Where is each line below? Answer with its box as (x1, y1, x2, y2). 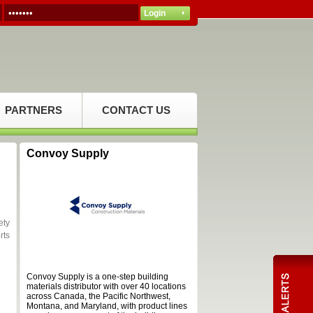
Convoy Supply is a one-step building (27, 272, 168, 282)
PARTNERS (5, 104, 62, 116)
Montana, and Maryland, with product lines (27, 301, 187, 311)
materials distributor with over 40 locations (27, 282, 186, 291)
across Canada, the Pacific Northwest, (27, 291, 170, 301)
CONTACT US (102, 104, 170, 116)
